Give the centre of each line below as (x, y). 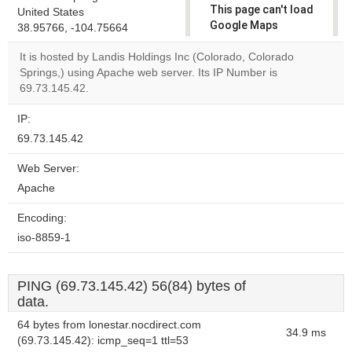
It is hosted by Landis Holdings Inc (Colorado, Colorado (157, 57)
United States (51, 12)
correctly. (235, 41)
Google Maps (244, 25)
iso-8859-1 (44, 238)
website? (241, 101)
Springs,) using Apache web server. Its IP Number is (148, 73)
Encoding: (42, 218)
